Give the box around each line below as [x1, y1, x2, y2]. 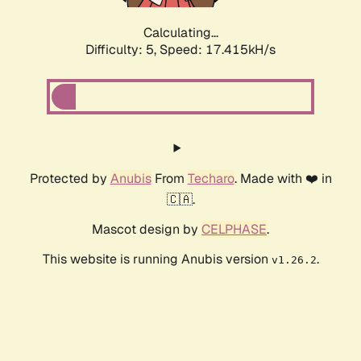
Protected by [29, 170, 110, 188]
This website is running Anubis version [42, 251, 272, 268]
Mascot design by [92, 221, 201, 239]
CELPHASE [201, 221, 267, 239]
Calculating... [143, 24, 218, 42]
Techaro [187, 170, 234, 188]
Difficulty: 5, [85, 41, 160, 59]
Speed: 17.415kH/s [160, 41, 276, 59]
